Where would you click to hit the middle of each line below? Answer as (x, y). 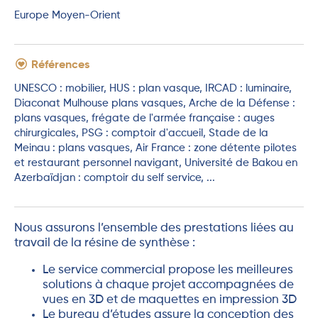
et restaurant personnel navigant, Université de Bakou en (156, 163)
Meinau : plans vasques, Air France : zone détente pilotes (155, 148)
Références (59, 66)
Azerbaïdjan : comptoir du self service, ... (115, 178)
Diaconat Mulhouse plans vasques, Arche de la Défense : (155, 104)
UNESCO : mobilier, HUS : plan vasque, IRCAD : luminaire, (153, 89)
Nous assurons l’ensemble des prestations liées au (154, 228)
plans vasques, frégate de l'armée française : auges (144, 119)
